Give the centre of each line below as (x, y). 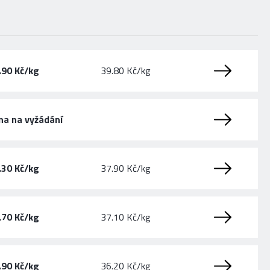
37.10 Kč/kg (126, 217)
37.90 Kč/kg (126, 168)
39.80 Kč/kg (126, 71)
